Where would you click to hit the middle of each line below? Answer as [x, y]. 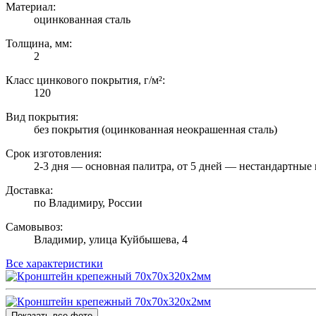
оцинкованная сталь [82, 20]
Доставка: [29, 190]
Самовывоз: [34, 227]
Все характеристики [54, 264]
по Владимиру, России [88, 203]
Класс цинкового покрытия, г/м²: [85, 80]
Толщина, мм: [39, 44]
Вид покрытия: [42, 117]
